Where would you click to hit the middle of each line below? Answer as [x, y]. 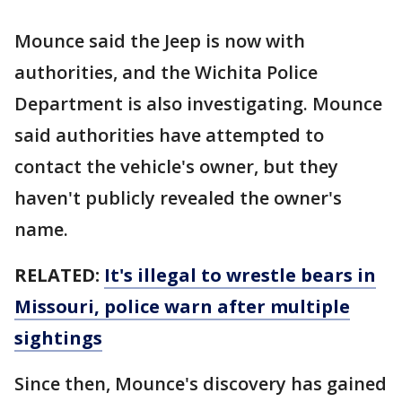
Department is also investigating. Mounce [198, 104]
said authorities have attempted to [169, 135]
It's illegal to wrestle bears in [240, 275]
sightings [58, 338]
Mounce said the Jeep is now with [160, 41]
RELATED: [59, 275]
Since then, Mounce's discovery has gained [201, 384]
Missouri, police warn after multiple [182, 306]
